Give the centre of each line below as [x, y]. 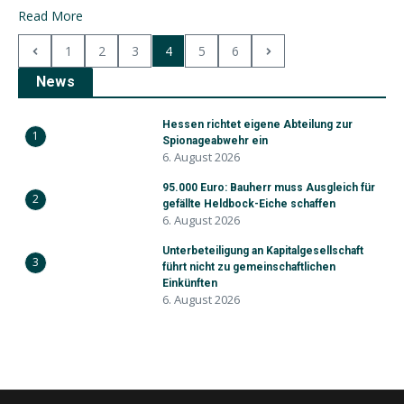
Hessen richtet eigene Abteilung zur [257, 124]
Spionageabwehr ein [215, 141]
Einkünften [190, 283]
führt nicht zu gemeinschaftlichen [249, 267]
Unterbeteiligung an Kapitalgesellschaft [263, 251]
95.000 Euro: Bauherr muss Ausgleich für [269, 188]
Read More [50, 16]
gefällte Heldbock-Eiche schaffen [249, 204]
